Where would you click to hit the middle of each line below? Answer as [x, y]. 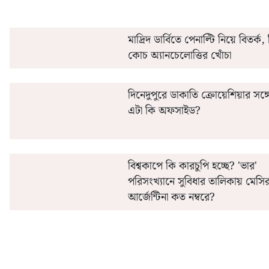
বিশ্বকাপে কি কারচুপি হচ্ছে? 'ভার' [192, 166]
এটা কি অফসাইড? [164, 111]
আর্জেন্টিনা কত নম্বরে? [171, 197]
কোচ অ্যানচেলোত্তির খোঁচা [179, 56]
